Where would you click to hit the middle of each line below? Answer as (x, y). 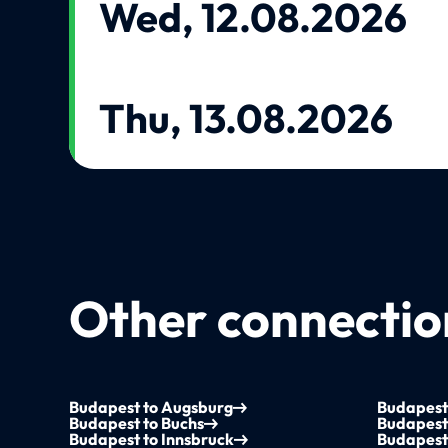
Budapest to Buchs (137, 423)
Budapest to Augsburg (151, 407)
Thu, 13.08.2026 (246, 118)
